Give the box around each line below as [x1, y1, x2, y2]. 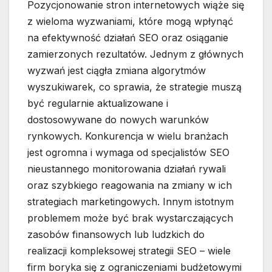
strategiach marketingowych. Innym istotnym [27, 195, 234, 208]
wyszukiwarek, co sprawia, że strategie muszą [27, 81, 242, 93]
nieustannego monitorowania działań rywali [27, 163, 226, 175]
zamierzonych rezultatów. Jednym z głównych [27, 48, 243, 61]
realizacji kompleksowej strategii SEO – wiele [27, 245, 231, 257]
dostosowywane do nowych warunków [27, 114, 209, 126]
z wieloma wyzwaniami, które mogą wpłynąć [27, 15, 233, 28]
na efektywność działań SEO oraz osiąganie [27, 32, 228, 44]
